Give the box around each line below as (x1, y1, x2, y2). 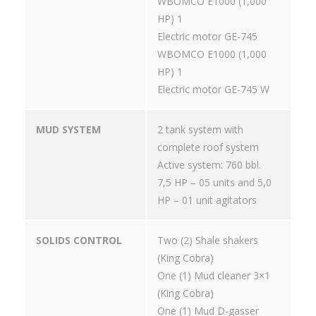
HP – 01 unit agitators (157, 193, 257, 207)
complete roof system (157, 140, 259, 154)
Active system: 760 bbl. (157, 158, 261, 172)
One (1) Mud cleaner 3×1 (157, 269, 270, 283)
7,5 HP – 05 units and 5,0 (157, 176, 272, 190)
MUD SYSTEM (36, 123, 101, 137)
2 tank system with (157, 123, 243, 137)
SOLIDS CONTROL (36, 233, 122, 248)
